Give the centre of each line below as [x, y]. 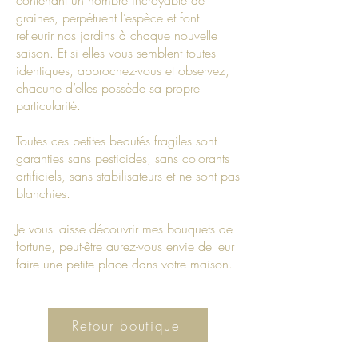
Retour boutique [126, 325]
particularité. [50, 106]
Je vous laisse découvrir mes [89, 229]
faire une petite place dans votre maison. [124, 264]
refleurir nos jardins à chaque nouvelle [117, 36]
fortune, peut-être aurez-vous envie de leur [125, 247]
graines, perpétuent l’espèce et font [107, 18]
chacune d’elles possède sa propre [108, 88]
